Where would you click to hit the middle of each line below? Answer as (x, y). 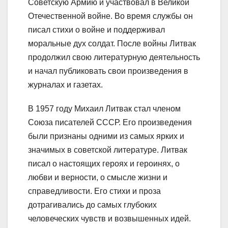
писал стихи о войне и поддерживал (96, 30)
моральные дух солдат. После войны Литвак (112, 44)
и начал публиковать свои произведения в (108, 71)
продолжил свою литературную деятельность (114, 58)
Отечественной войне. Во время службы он (110, 16)
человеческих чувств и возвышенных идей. (109, 219)
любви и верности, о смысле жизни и (98, 178)
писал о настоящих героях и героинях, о (104, 164)
